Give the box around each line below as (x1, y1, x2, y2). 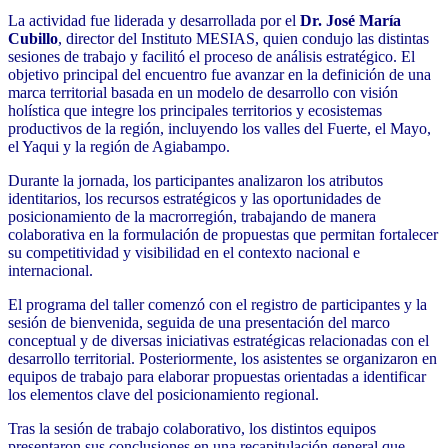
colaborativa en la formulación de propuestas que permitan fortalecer (8, 226, 438, 244)
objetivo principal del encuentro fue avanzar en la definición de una (8, 66, 431, 84)
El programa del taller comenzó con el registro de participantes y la (8, 296, 427, 314)
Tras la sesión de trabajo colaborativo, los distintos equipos (8, 420, 376, 438)
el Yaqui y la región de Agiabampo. (8, 138, 230, 156)
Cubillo (8, 30, 58, 48)
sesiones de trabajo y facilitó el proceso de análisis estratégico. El (8, 48, 415, 66)
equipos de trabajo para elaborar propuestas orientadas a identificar (8, 368, 426, 386)
